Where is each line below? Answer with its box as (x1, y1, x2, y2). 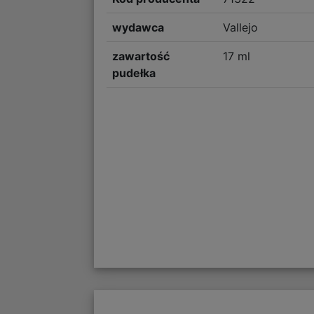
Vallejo (222, 20, 258, 35)
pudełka (112, 66, 156, 81)
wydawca (112, 20, 165, 35)
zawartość (112, 49, 170, 64)
